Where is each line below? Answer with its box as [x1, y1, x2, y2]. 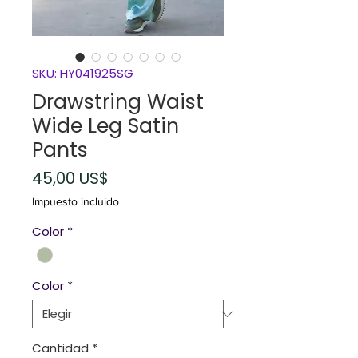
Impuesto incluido [32, 195, 119, 209]
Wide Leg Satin [32, 112, 179, 141]
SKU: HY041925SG [32, 65, 133, 82]
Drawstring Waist [32, 88, 204, 117]
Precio [108, 166, 157, 189]
